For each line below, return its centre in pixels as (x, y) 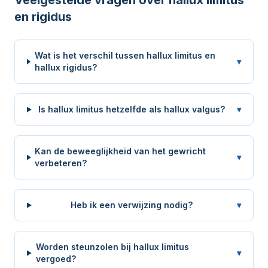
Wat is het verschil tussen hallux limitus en (125, 56)
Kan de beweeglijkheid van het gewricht (121, 151)
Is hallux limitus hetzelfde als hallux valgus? (131, 109)
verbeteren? (61, 163)
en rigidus (43, 17)
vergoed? (56, 259)
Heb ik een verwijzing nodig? (131, 205)
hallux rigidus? (66, 68)
